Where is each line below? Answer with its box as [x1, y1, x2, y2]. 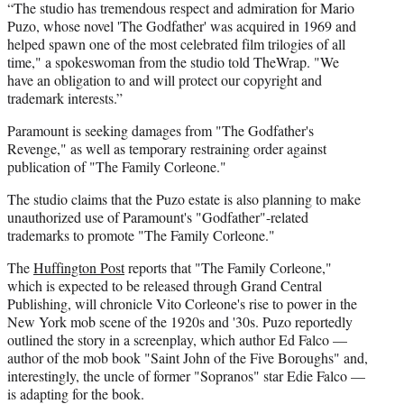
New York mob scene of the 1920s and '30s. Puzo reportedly [7, 311, 353, 331]
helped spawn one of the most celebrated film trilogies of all [7, 33, 345, 53]
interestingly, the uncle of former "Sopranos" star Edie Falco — [7, 365, 365, 385]
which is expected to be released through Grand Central [7, 275, 322, 295]
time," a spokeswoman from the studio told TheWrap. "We [7, 51, 339, 71]
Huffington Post [33, 257, 124, 277]
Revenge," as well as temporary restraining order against [7, 138, 326, 158]
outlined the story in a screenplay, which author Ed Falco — [7, 329, 347, 349]
